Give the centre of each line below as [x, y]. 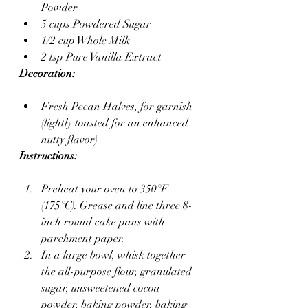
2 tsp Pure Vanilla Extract [101, 57]
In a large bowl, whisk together [115, 255]
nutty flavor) [69, 140]
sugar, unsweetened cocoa [102, 288]
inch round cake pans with [104, 222]
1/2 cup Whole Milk [86, 41]
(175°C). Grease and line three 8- [117, 206]
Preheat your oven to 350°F [106, 189]
